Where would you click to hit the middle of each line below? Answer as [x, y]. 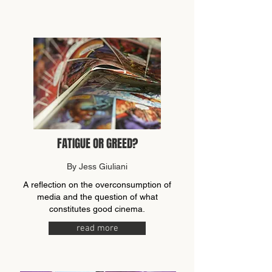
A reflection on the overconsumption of [97, 185]
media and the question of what [97, 197]
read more [97, 228]
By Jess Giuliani [97, 166]
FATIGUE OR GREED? [97, 143]
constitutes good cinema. [97, 209]
